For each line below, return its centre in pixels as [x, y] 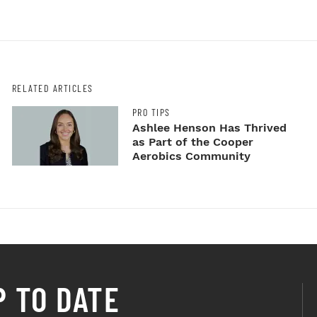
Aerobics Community [191, 156]
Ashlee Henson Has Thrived [209, 128]
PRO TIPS [151, 113]
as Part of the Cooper [192, 142]
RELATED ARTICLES [52, 88]
